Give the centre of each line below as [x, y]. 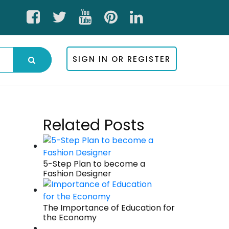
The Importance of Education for [109, 208]
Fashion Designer [77, 174]
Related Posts [94, 125]
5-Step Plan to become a [94, 164]
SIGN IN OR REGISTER [122, 59]
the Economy [70, 217]
